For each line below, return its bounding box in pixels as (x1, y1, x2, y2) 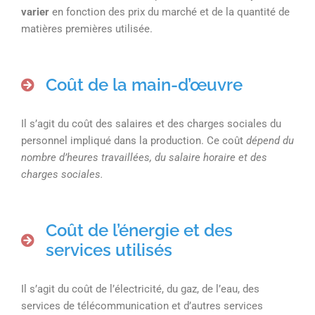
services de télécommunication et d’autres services (21, 299, 263, 312)
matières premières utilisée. (21, 22, 153, 36)
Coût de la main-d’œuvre (46, 75, 243, 96)
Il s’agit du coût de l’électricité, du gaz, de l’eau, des (21, 282, 259, 295)
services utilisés (46, 239, 172, 260)
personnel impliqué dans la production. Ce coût (21, 134, 246, 147)
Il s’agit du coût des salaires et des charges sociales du (21, 117, 281, 130)
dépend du (246, 134, 294, 147)
